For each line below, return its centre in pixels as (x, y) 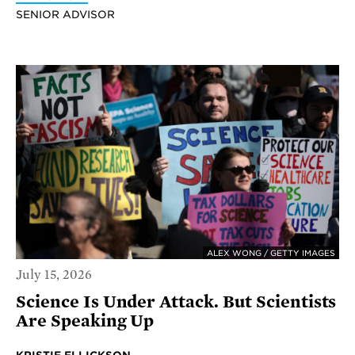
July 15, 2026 (54, 275)
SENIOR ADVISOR (65, 15)
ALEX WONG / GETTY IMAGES (271, 253)
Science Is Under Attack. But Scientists (176, 302)
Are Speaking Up (85, 321)
